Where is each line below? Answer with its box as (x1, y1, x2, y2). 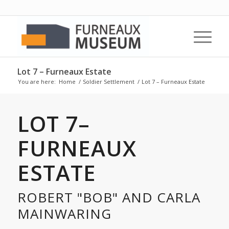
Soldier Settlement (82, 78, 134, 85)
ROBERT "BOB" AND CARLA (17, 188, 200, 207)
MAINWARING (17, 204, 111, 223)
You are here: (17, 78, 56, 85)
